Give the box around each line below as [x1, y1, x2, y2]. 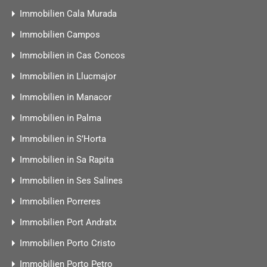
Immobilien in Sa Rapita [20, 154, 114, 165]
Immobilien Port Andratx [20, 217, 116, 228]
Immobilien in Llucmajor [20, 71, 116, 82]
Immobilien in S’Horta [20, 133, 106, 144]
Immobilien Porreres [20, 196, 101, 207]
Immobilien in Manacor [20, 92, 111, 103]
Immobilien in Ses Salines [20, 175, 123, 186]
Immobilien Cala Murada [20, 8, 117, 19]
